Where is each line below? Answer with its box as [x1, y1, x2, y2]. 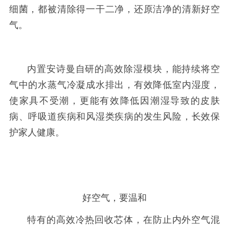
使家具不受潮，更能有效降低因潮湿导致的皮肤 [9, 95, 220, 106]
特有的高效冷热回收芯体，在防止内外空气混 [27, 214, 220, 225]
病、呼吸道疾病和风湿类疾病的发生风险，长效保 [9, 111, 220, 122]
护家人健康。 [9, 127, 64, 138]
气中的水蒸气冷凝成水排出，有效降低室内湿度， [9, 79, 220, 90]
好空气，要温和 [82, 192, 147, 203]
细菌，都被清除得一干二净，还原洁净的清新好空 [9, 4, 220, 15]
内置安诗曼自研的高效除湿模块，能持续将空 [27, 63, 220, 74]
